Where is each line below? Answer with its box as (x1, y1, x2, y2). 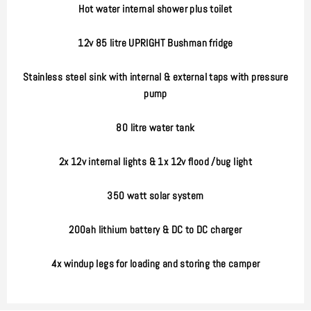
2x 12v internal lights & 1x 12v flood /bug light (58, 154, 253, 169)
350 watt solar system (107, 188, 204, 203)
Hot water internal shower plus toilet (78, 1, 233, 16)
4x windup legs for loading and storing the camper (51, 256, 260, 271)
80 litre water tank (116, 120, 195, 135)
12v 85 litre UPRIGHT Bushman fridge (78, 35, 233, 50)
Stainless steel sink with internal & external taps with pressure (22, 69, 289, 84)
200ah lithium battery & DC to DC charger (69, 222, 242, 237)
